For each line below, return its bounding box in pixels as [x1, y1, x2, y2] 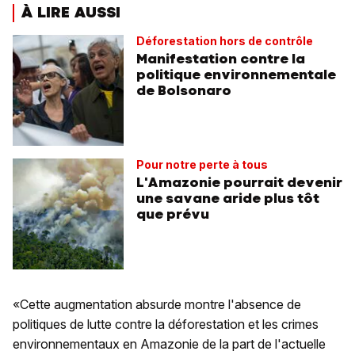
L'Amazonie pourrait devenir [136, 173, 342, 191]
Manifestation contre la [136, 49, 305, 67]
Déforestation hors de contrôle [136, 33, 313, 48]
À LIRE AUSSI [21, 2, 120, 22]
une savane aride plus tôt [136, 189, 319, 207]
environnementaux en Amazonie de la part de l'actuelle [13, 335, 326, 352]
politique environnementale [136, 65, 336, 83]
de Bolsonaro [136, 81, 231, 99]
